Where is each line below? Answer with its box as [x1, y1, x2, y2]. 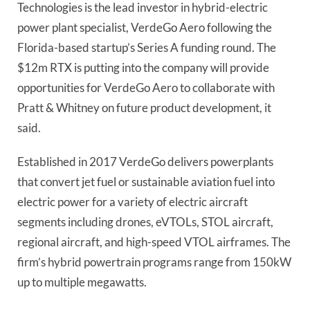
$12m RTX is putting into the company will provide [17, 60, 269, 75]
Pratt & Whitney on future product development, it [17, 100, 271, 115]
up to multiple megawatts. [17, 275, 147, 290]
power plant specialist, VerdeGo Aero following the [17, 19, 272, 35]
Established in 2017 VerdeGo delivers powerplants [17, 154, 273, 170]
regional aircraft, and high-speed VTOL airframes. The [17, 235, 291, 250]
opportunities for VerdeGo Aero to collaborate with [17, 80, 275, 95]
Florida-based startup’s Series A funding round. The [17, 39, 276, 55]
